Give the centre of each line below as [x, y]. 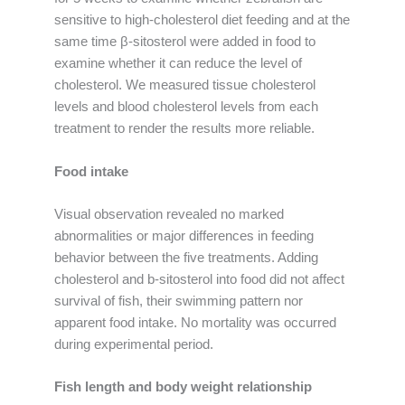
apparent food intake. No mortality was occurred [195, 322]
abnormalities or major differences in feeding [184, 235]
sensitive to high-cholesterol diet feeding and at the [202, 20]
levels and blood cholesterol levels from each [186, 107]
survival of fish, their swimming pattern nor [179, 301]
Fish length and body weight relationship [183, 387]
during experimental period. [134, 344]
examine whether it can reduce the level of [178, 64]
